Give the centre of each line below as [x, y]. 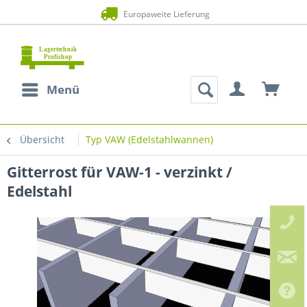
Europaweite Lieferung [165, 14]
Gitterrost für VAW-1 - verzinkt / [120, 172]
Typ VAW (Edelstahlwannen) [149, 139]
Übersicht [42, 139]
